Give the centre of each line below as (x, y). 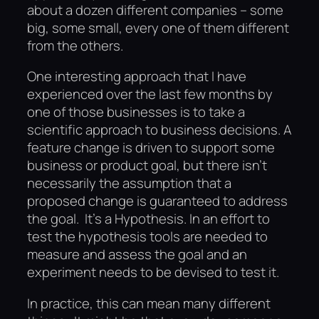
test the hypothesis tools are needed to (147, 237)
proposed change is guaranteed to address (157, 201)
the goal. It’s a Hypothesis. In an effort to (148, 219)
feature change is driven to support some (151, 148)
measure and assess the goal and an (137, 255)
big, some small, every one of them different (158, 27)
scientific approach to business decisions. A (159, 130)
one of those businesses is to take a (136, 112)
